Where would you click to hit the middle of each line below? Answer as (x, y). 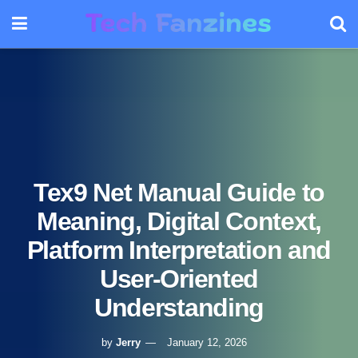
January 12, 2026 (207, 342)
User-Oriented (179, 278)
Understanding (179, 307)
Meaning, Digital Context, (179, 221)
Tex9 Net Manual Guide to (179, 192)
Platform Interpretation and (179, 250)
